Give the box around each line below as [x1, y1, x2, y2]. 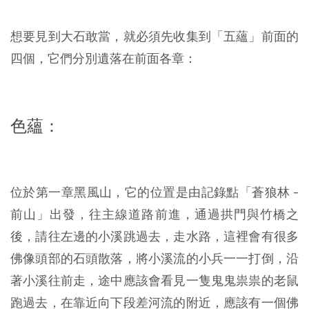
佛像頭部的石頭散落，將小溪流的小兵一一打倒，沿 [10, 251, 299, 266]
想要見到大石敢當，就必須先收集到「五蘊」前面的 [10, 29, 299, 44]
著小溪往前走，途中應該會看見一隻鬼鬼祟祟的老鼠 [10, 273, 299, 288]
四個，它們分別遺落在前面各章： [10, 51, 197, 66]
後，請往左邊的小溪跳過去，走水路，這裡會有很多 [10, 229, 299, 244]
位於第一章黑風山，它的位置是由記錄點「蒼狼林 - [10, 185, 299, 200]
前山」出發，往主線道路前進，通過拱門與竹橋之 [10, 207, 299, 222]
